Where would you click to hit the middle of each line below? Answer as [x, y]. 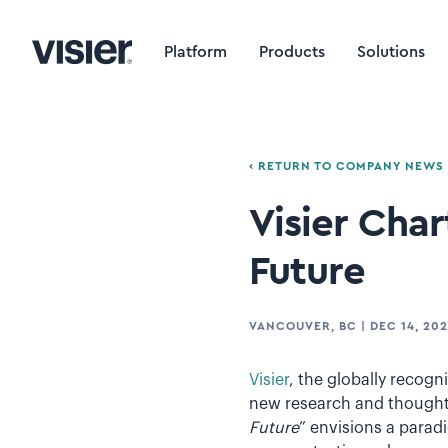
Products [292, 52]
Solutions [391, 52]
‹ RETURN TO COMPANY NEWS [346, 166]
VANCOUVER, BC [302, 326]
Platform [195, 52]
